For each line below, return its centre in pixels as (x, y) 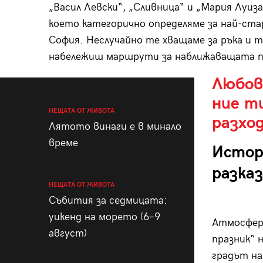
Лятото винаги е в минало (115, 127)
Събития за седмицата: (108, 201)
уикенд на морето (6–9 (104, 217)
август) (68, 234)
